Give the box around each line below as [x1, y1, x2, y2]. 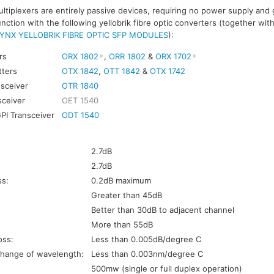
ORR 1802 [108, 51, 146, 61]
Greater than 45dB [91, 190, 163, 201]
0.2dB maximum [91, 176, 152, 186]
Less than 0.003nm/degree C [91, 249, 204, 259]
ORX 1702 [155, 51, 191, 61]
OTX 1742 [150, 65, 186, 76]
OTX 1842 [62, 65, 99, 76]
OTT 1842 [103, 65, 141, 76]
